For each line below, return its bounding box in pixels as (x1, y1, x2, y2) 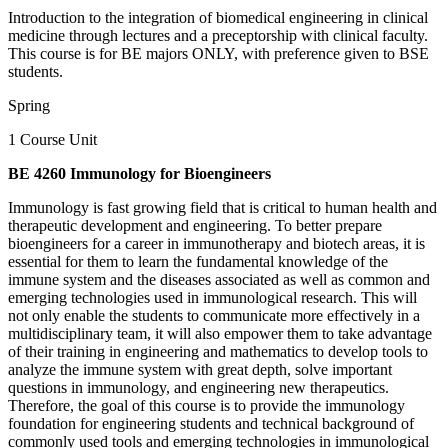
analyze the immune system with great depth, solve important (8, 360, 392, 378)
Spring (8, 96, 50, 114)
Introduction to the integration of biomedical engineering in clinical (8, 8, 428, 26)
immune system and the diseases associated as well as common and (8, 270, 430, 288)
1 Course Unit (8, 130, 97, 148)
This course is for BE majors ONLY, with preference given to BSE (8, 44, 429, 62)
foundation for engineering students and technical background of (8, 414, 414, 432)
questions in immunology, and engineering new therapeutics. (8, 378, 389, 396)
